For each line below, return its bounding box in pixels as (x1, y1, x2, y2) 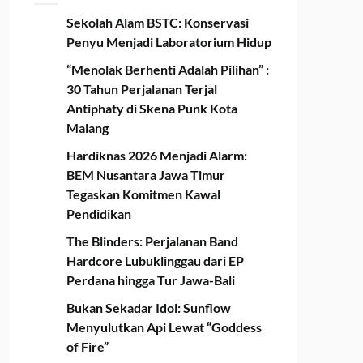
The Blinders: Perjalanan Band (66, 233, 238, 250)
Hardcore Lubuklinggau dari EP (66, 253, 244, 269)
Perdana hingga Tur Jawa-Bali (66, 272, 235, 288)
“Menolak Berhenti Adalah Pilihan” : (66, 62, 269, 78)
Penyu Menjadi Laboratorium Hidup (66, 34, 271, 50)
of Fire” (66, 339, 109, 355)
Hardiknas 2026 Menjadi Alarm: (66, 147, 247, 164)
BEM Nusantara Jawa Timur (66, 167, 225, 183)
